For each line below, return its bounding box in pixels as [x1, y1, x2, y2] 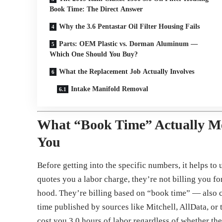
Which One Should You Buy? [50, 51, 138, 58]
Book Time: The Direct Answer [50, 5, 143, 13]
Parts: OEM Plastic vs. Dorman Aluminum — [59, 40, 198, 48]
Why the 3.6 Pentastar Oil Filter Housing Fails [59, 23, 200, 31]
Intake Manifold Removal [71, 85, 149, 93]
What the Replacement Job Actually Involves [59, 68, 195, 76]
